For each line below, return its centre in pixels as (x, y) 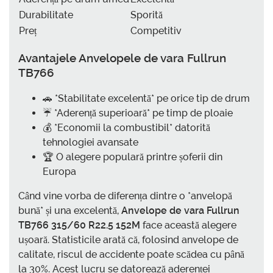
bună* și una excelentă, (70, 210)
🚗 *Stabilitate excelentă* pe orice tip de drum (146, 98)
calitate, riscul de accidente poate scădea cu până (131, 254)
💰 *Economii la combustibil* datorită (126, 127)
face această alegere (188, 225)
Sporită (147, 15)
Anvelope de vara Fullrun (180, 210)
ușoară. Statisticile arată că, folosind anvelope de (128, 239)
